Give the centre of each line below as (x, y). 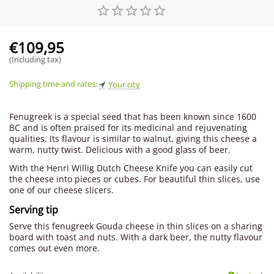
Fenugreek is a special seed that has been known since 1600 (133, 117)
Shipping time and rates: (54, 83)
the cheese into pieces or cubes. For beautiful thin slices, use (135, 179)
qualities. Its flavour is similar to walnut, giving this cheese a (133, 139)
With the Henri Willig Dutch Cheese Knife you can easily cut (131, 168)
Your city (124, 84)
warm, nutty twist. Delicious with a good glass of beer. (120, 150)
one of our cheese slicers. (62, 190)
